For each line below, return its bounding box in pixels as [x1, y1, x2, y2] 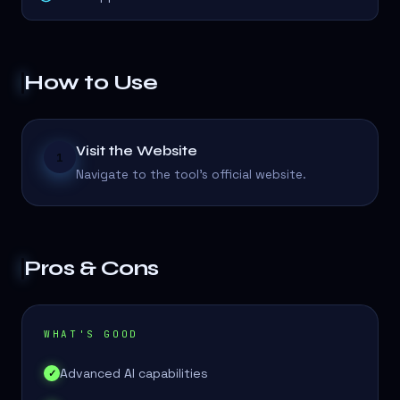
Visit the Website [76, 143, 197, 160]
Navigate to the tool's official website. [76, 167, 306, 183]
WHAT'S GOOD [44, 328, 139, 341]
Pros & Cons [24, 255, 159, 282]
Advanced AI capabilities [60, 365, 208, 382]
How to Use [24, 70, 158, 96]
